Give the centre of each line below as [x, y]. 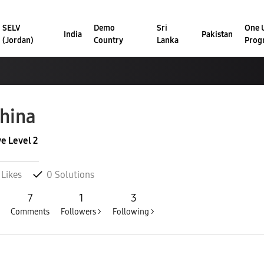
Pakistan [217, 34]
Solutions [73, 175]
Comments [30, 212]
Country [109, 41]
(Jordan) [18, 41]
